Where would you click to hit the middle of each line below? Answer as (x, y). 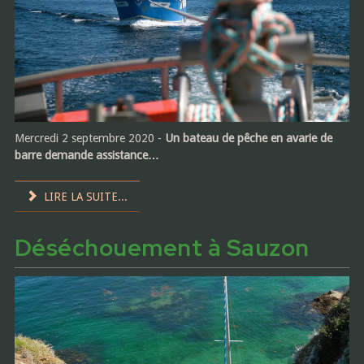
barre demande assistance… (87, 156)
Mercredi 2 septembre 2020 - (89, 139)
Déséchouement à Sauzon (162, 248)
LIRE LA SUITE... (84, 197)
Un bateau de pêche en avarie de (248, 139)
